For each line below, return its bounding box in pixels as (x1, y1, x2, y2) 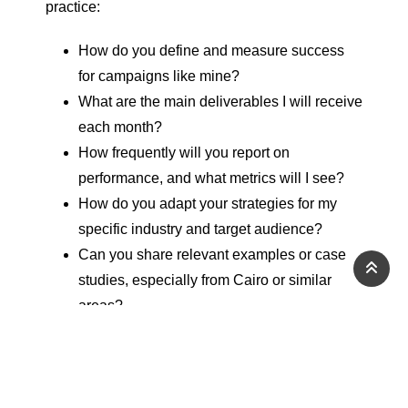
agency (95, 338, 146, 354)
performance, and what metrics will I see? (78, 170, 344, 187)
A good (46, 338, 95, 354)
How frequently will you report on (78, 145, 290, 161)
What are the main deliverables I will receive (78, 94, 362, 110)
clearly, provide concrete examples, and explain (46, 363, 352, 380)
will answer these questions (146, 338, 328, 354)
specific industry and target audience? (78, 221, 322, 238)
